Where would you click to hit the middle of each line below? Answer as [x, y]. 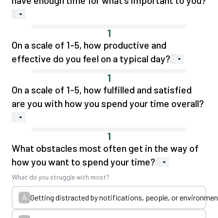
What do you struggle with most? [61, 177]
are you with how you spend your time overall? [108, 103]
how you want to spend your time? [83, 162]
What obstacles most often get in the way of [105, 148]
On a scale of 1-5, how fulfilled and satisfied [102, 90]
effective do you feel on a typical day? [91, 58]
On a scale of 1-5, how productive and [89, 45]
